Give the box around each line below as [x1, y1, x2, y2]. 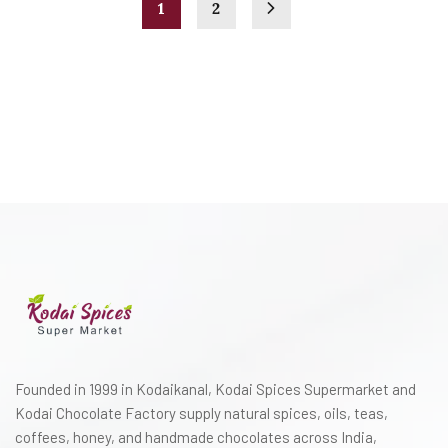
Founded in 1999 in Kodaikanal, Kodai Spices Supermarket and [15, 380, 416, 398]
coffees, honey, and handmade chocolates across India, [15, 428, 377, 446]
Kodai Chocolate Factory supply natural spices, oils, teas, [15, 404, 388, 422]
